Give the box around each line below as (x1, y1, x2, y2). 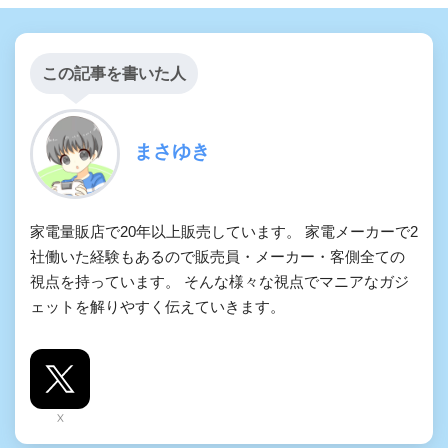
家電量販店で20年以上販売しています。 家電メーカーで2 (30, 222, 418, 240)
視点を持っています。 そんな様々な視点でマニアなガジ (30, 272, 409, 290)
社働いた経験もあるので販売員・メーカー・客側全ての (30, 247, 405, 265)
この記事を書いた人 (42, 64, 186, 82)
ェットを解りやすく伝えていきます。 (30, 297, 285, 315)
